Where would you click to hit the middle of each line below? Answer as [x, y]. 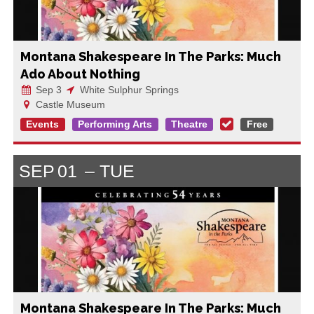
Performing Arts [115, 124]
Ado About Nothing [80, 74]
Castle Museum [69, 104]
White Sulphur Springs [128, 89]
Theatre [189, 124]
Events [43, 124]
